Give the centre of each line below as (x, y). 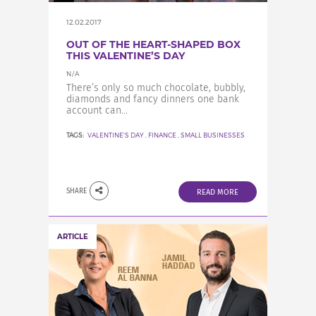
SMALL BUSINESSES (213, 135)
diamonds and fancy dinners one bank (153, 99)
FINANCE (162, 135)
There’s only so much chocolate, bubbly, (156, 88)
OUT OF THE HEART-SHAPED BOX (153, 44)
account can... (97, 110)
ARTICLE (73, 237)
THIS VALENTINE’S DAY (126, 56)
